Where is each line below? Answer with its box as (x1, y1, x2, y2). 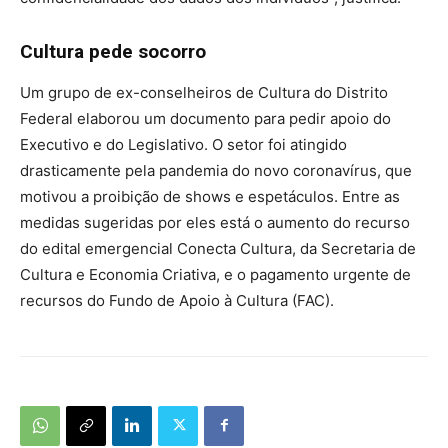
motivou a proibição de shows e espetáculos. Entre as (20, 186, 400, 206)
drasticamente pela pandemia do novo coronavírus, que (20, 160, 412, 180)
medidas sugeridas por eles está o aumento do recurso (20, 212, 410, 232)
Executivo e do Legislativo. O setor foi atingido (20, 134, 347, 154)
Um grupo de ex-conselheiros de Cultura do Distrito (20, 82, 388, 102)
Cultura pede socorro (20, 39, 206, 63)
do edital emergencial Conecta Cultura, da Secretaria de (20, 238, 416, 258)
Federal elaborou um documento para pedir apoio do (20, 108, 391, 128)
